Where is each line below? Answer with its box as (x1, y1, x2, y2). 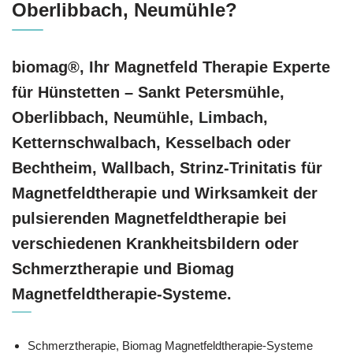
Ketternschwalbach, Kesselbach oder (12, 133, 291, 151)
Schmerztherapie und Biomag (12, 259, 234, 277)
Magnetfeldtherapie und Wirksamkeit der (12, 184, 318, 202)
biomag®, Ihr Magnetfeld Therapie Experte (12, 58, 330, 76)
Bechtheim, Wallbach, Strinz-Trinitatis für (12, 158, 322, 176)
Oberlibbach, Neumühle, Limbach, (12, 108, 268, 126)
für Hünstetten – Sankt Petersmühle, (12, 83, 284, 101)
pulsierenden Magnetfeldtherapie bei (12, 209, 287, 227)
